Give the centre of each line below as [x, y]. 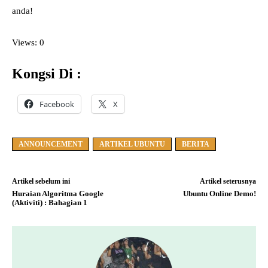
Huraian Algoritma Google [58, 194]
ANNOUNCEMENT [51, 144]
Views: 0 [28, 43]
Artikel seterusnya [228, 182]
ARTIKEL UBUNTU [132, 144]
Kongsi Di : [47, 74]
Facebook [57, 104]
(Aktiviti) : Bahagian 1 [50, 203]
